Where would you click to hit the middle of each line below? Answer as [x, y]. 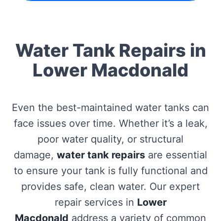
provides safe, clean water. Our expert [110, 186]
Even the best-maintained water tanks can [110, 108]
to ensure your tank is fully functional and [110, 171]
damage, [35, 155]
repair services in [96, 202]
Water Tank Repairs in [110, 50]
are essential [176, 155]
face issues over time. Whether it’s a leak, [110, 123]
